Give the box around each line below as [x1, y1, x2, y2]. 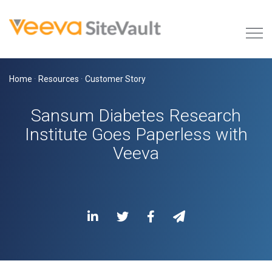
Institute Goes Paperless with [24, 124, 248, 144]
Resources [38, 74, 79, 84]
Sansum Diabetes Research [31, 106, 241, 126]
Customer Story [85, 74, 146, 84]
